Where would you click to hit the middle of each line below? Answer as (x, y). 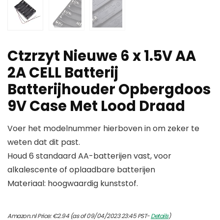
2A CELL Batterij (63, 73)
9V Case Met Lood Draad (96, 106)
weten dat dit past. (44, 142)
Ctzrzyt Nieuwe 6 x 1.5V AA (102, 56)
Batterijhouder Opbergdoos (109, 90)
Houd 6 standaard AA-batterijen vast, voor (89, 156)
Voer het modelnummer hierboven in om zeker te (103, 129)
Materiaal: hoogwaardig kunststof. (73, 184)
